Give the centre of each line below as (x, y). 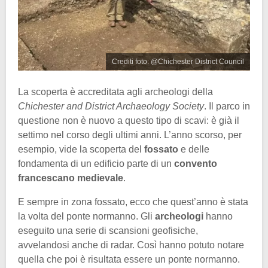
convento (194, 164)
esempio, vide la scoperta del (81, 150)
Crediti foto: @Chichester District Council (178, 62)
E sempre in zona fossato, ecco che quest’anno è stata (133, 202)
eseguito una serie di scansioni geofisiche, (108, 231)
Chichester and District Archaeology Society (111, 106)
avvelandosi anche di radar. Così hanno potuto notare (131, 245)
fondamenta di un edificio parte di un (95, 164)
